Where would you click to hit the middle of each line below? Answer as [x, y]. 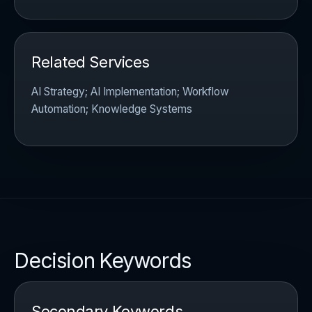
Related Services [91, 62]
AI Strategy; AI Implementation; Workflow [130, 92]
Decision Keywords [102, 260]
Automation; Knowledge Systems [112, 109]
